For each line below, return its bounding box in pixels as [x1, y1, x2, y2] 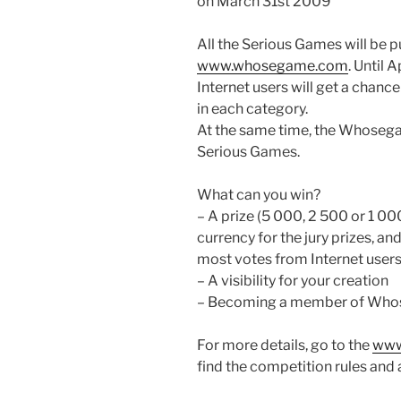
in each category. [197, 100, 308, 118]
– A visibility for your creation [197, 272, 388, 290]
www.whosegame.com [197, 57, 348, 75]
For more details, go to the [197, 337, 372, 354]
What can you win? [197, 186, 320, 204]
